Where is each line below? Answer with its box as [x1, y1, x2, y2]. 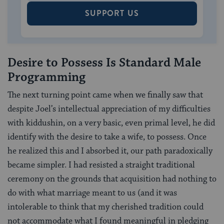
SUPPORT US [85, 7, 139, 19]
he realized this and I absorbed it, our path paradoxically [7, 145, 212, 156]
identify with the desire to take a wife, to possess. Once [7, 131, 206, 142]
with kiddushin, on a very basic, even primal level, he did [7, 117, 215, 128]
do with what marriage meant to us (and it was [7, 187, 177, 198]
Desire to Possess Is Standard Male [7, 55, 201, 71]
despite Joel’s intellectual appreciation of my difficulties [7, 103, 210, 114]
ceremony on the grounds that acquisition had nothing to [7, 173, 216, 184]
